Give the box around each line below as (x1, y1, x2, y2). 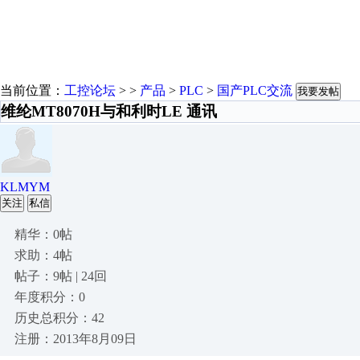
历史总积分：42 (14, 311, 104, 325)
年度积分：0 (14, 290, 85, 304)
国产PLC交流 (217, 84, 292, 97)
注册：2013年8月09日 (14, 332, 137, 346)
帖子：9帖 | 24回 (14, 269, 107, 283)
